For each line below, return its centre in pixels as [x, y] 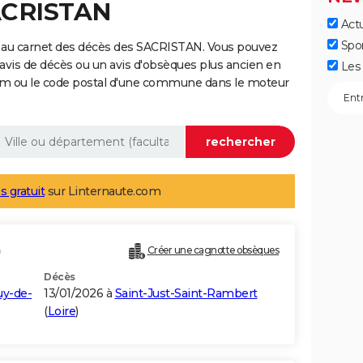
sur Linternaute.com [102, 192]
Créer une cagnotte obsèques [213, 250]
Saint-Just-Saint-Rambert [186, 294]
